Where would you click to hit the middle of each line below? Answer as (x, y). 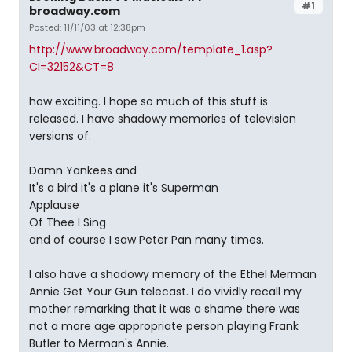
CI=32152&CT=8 (71, 67)
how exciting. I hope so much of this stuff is (148, 101)
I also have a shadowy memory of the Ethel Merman (173, 274)
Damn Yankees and (83, 170)
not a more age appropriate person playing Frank (164, 326)
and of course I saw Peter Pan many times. (147, 240)
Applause (54, 205)
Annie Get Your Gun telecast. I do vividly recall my (165, 291)
